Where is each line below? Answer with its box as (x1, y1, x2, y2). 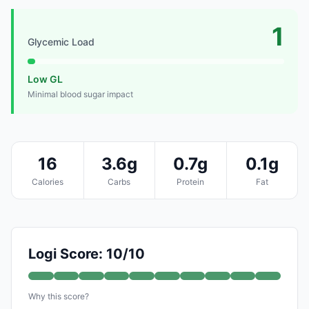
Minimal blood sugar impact (28, 88, 133, 99)
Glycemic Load (28, 35, 94, 48)
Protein (177, 176, 205, 187)
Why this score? (28, 290, 89, 301)
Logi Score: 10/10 (28, 245, 145, 262)
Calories (31, 176, 63, 187)
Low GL (28, 72, 63, 85)
